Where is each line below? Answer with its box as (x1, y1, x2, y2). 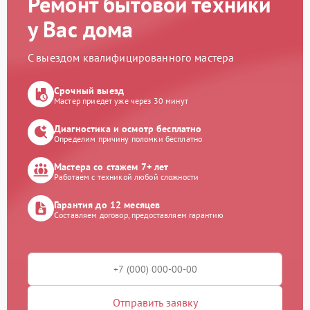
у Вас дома (28, 15, 134, 44)
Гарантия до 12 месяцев (54, 198, 161, 211)
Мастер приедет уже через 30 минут (54, 95, 188, 106)
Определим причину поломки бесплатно (54, 133, 203, 144)
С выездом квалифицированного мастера (28, 51, 235, 65)
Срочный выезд (54, 84, 124, 97)
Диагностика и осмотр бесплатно (54, 122, 202, 135)
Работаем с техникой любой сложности (54, 171, 199, 182)
